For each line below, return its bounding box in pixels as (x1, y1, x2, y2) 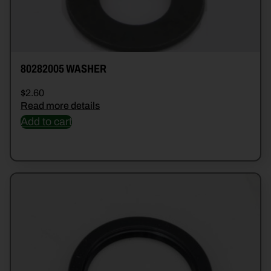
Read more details (21, 100, 100, 111)
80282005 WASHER (21, 62, 106, 76)
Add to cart (21, 116, 72, 128)
